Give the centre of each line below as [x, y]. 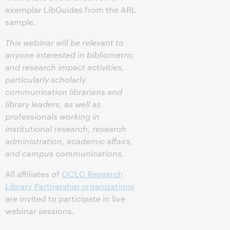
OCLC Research [92, 174]
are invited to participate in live [65, 198]
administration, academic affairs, [69, 141]
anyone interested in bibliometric [69, 55]
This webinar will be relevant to [64, 42]
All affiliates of [33, 174]
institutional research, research [66, 129]
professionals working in [52, 116]
